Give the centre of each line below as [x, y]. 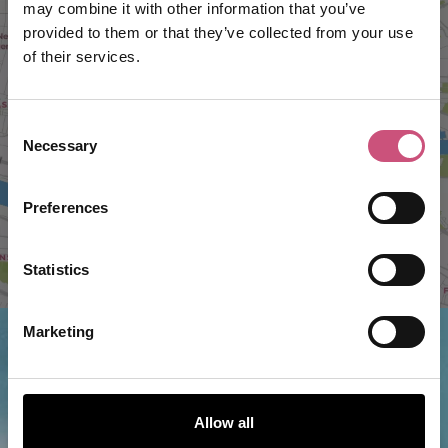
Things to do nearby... [153, 388]
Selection [37, 149]
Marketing [58, 331]
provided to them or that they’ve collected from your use [218, 32]
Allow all [224, 422]
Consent [35, 125]
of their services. [81, 56]
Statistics [56, 269]
